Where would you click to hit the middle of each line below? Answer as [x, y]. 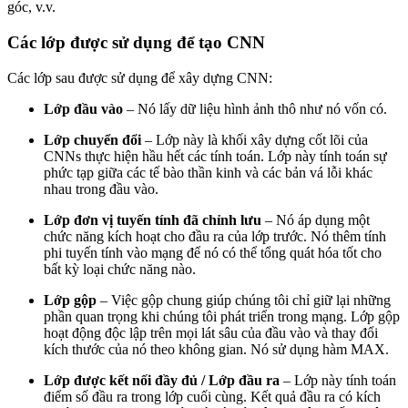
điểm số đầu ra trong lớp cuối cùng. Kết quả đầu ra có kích [212, 396]
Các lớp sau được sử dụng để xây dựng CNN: [140, 77]
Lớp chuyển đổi [92, 139]
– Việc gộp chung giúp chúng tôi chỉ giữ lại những [244, 300]
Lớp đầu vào [83, 108]
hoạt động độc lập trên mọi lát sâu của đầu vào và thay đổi [211, 332]
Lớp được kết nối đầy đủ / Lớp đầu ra [163, 380]
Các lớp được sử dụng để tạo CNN [136, 42]
